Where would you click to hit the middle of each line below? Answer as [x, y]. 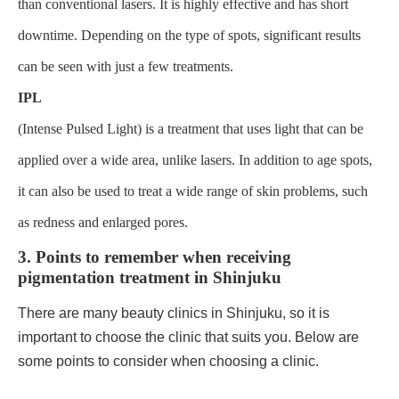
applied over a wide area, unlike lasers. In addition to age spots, [195, 160]
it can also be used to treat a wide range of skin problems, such [193, 191]
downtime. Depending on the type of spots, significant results [189, 36]
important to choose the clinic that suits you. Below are [188, 338]
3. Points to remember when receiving [155, 257]
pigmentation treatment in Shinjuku [150, 278]
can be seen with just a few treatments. [126, 67]
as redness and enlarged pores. [103, 223]
